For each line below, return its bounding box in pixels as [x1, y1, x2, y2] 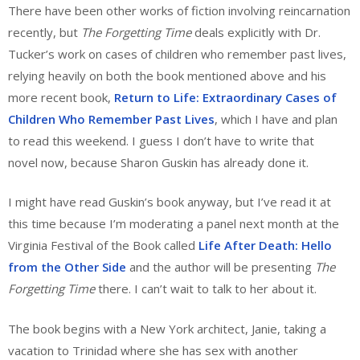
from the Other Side [8, 259, 126, 276]
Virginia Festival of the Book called [8, 237, 198, 254]
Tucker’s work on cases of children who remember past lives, [8, 45, 346, 62]
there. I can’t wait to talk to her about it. [95, 280, 317, 297]
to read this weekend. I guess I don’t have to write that [8, 132, 314, 149]
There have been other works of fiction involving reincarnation [8, 2, 350, 18]
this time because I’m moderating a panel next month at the [8, 215, 339, 232]
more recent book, [8, 88, 114, 105]
